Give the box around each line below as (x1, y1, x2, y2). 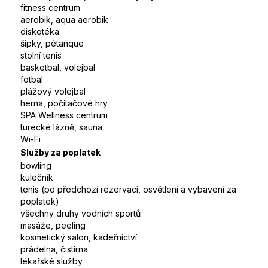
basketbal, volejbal (20, 62, 95, 73)
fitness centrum (20, 2, 80, 13)
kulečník (20, 172, 53, 183)
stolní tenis (20, 50, 62, 61)
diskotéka (20, 26, 59, 37)
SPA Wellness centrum (20, 110, 108, 121)
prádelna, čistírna (20, 244, 88, 255)
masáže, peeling (20, 220, 86, 231)
